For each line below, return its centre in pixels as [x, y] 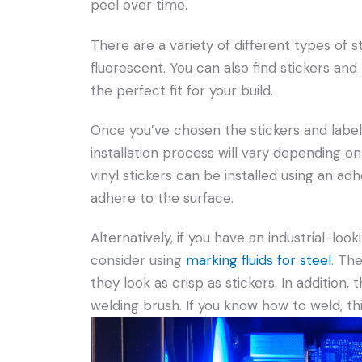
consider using [138, 261]
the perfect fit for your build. [182, 90]
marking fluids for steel [259, 261]
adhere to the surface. [162, 198]
